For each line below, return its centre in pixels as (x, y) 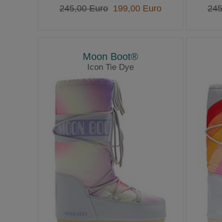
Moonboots (111, 78)
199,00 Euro (135, 8)
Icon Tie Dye (111, 67)
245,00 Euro (84, 8)
